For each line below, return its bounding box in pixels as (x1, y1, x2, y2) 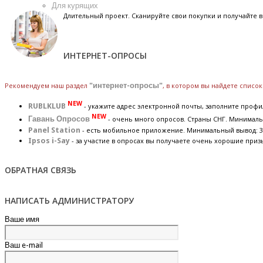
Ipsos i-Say (28, 136, 70, 145)
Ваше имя (5, 214, 39, 224)
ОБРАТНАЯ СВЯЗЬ (5, 164, 76, 176)
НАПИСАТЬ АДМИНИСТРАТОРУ (5, 194, 134, 206)
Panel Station (28, 125, 80, 134)
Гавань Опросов (28, 114, 90, 124)
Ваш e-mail (5, 240, 43, 249)
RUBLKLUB (28, 102, 66, 111)
